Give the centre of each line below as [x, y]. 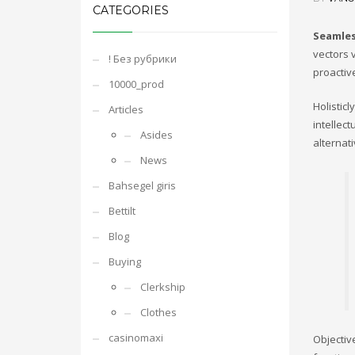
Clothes [158, 312]
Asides [157, 135]
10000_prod [136, 84]
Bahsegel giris [142, 185]
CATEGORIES [131, 10]
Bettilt [122, 211]
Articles [126, 109]
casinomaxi [136, 338]
